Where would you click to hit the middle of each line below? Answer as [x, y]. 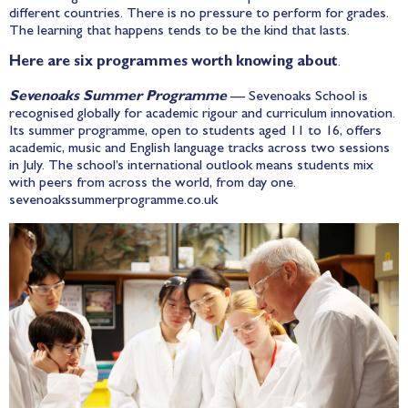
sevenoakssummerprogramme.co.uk [113, 201]
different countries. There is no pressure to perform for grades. [199, 15]
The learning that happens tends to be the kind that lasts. [179, 32]
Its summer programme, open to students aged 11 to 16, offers [195, 132]
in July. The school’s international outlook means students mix [191, 166]
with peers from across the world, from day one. [153, 184]
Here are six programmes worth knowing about [173, 62]
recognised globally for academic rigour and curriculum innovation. [202, 114]
